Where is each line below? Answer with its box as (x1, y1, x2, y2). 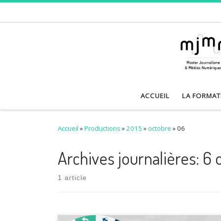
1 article (58, 174, 87, 182)
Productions (84, 123, 120, 133)
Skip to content (13, 9, 62, 19)
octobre (148, 123, 171, 133)
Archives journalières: (58, 147, 203, 169)
